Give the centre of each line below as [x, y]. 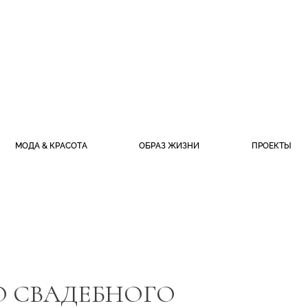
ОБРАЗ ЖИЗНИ [169, 146]
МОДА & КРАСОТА [51, 146]
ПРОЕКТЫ [271, 146]
